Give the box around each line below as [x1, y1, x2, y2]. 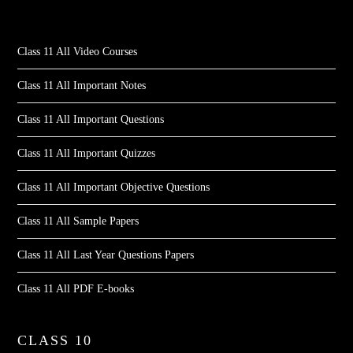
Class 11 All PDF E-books [17, 283, 135, 295]
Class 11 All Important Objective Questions [17, 181, 210, 194]
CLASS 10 [17, 333, 93, 349]
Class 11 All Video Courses [17, 46, 138, 58]
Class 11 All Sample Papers [17, 215, 139, 228]
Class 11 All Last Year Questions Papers [17, 249, 195, 262]
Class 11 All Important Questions [17, 113, 165, 126]
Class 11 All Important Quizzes [17, 147, 156, 160]
